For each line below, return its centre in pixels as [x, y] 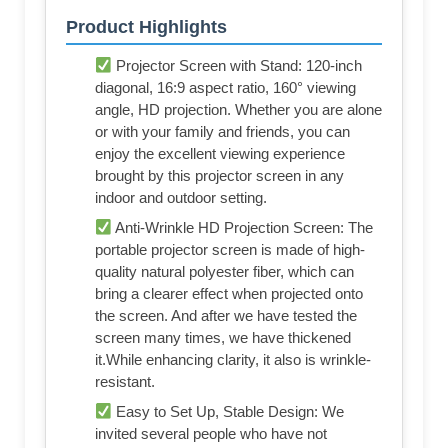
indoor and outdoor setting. [181, 198]
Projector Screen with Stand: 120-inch [237, 66]
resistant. [125, 382]
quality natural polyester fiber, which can [224, 272]
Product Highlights [146, 27]
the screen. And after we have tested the [226, 316]
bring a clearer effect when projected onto [229, 294]
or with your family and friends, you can [222, 132]
